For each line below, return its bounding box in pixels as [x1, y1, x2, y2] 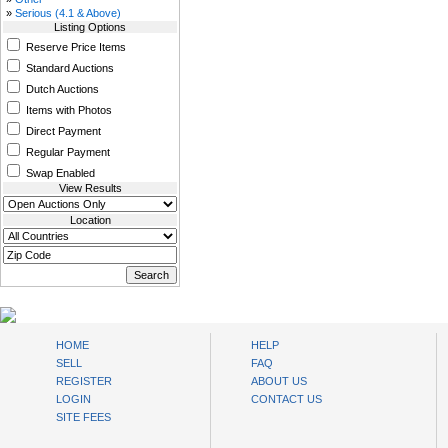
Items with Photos [23, 104, 112, 116]
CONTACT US [251, 393, 322, 405]
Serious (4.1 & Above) [15, 7, 121, 19]
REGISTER [56, 375, 112, 387]
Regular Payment [23, 146, 110, 158]
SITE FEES [56, 411, 111, 423]
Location [69, 214, 111, 226]
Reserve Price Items [23, 41, 126, 53]
